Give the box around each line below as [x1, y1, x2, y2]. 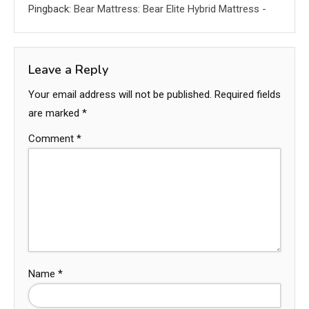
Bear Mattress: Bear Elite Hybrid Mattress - [74, 2, 266, 15]
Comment [28, 132, 77, 145]
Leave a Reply [28, 61, 108, 78]
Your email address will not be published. [28, 88, 212, 101]
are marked [28, 106, 82, 119]
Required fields [215, 88, 281, 101]
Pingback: [28, 2, 74, 15]
